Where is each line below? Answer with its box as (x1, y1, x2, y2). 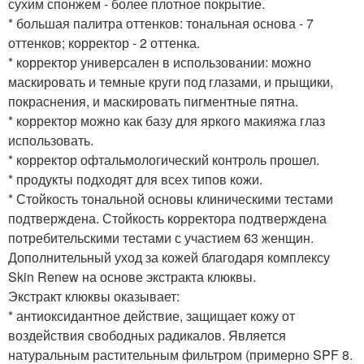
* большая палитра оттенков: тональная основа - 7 (8, 14, 314, 33)
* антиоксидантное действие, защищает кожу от (8, 306, 295, 326)
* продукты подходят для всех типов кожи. (8, 170, 262, 189)
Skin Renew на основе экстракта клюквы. (8, 267, 256, 287)
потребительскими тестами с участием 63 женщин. (8, 228, 314, 248)
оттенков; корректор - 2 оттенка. (8, 33, 200, 53)
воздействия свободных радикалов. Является (8, 326, 286, 345)
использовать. (8, 131, 93, 150)
